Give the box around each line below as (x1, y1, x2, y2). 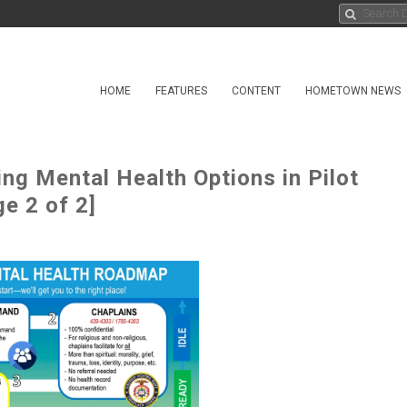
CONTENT (232, 84, 281, 97)
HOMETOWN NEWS (305, 84, 401, 97)
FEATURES (155, 84, 207, 97)
